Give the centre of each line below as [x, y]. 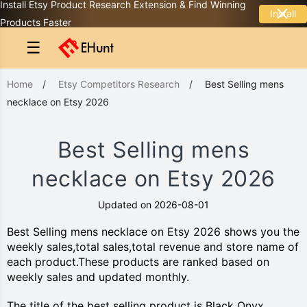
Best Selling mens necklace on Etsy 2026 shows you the [153, 232]
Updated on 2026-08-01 [153, 205]
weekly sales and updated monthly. [98, 277]
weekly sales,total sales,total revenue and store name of [153, 247]
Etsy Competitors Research [119, 84]
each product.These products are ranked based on [138, 262]
